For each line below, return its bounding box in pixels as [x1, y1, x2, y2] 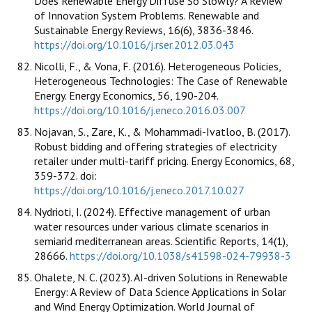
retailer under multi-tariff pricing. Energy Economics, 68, [34, 153, 294, 168]
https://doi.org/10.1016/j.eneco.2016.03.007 [34, 102, 246, 117]
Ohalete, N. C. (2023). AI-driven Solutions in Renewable [34, 270, 288, 284]
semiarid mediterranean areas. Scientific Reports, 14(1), [34, 233, 288, 248]
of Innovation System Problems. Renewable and [34, 8, 259, 22]
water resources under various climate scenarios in [34, 219, 269, 233]
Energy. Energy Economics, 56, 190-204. [34, 88, 218, 102]
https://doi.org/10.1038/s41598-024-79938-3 [70, 248, 291, 263]
